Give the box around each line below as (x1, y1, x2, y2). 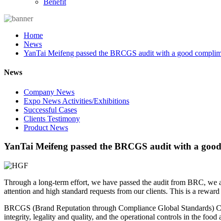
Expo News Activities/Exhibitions (24, 96, 129, 105)
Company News (24, 87, 74, 96)
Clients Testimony (24, 114, 80, 123)
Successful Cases (24, 105, 77, 114)
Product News (24, 123, 68, 132)
